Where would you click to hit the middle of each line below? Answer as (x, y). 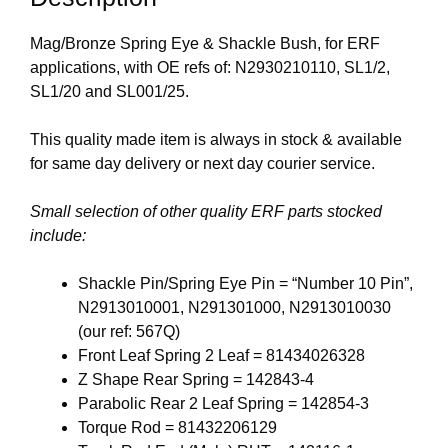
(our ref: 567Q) (129, 332)
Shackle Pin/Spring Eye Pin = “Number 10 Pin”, (245, 284)
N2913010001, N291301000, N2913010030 (234, 308)
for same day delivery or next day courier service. (202, 164)
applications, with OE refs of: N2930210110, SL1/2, (210, 68)
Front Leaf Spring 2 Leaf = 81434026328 (221, 356)
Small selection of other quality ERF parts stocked (206, 212)
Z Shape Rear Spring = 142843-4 (196, 380)
